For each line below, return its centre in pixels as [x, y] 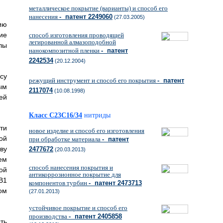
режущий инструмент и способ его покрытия [93, 80]
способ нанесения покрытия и [71, 167]
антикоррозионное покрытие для [75, 174]
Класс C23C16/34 [56, 115]
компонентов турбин [59, 183]
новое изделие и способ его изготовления [87, 131]
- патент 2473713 [115, 183]
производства [49, 216]
